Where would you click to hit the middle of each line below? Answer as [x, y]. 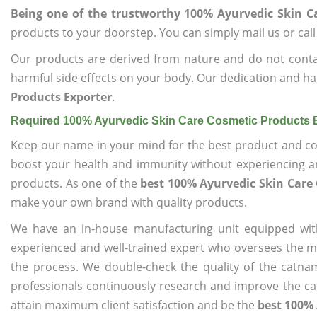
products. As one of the [76, 183]
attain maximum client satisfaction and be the [134, 305]
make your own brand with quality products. [129, 202]
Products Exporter [61, 97]
